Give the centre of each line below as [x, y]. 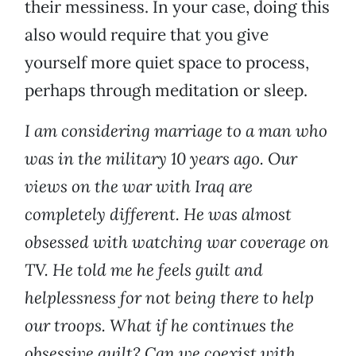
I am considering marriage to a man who [176, 131]
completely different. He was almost [158, 215]
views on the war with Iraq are [139, 187]
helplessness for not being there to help [169, 298]
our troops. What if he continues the [159, 326]
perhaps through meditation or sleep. [166, 91]
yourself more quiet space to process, [167, 63]
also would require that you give [147, 35]
